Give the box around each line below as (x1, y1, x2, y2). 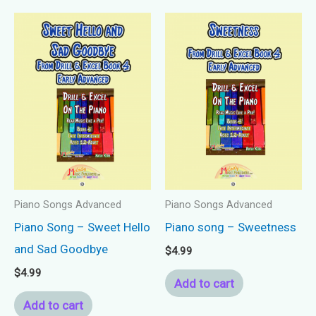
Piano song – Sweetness (165, 220, 296, 235)
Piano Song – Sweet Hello (14, 220, 150, 235)
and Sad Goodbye (14, 242, 108, 257)
